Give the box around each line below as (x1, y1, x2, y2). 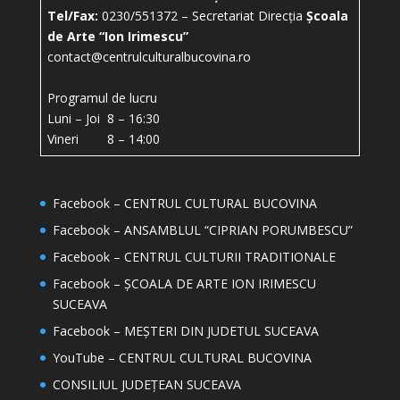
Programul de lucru (46, 89, 157, 106)
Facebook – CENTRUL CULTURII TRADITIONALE (52, 248, 336, 266)
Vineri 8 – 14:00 (46, 130, 160, 147)
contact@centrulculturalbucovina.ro (46, 48, 251, 65)
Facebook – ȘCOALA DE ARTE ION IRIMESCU (52, 275, 316, 293)
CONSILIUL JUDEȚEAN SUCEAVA (52, 376, 241, 394)
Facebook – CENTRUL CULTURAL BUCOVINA (52, 195, 317, 212)
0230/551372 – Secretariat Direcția (97, 7, 306, 24)
